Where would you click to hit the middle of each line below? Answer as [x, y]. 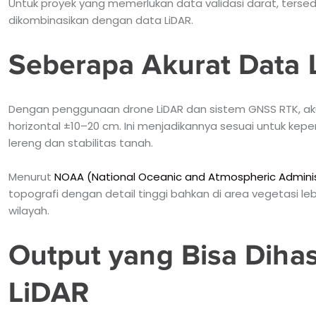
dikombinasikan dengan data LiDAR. [101, 20]
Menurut [31, 176]
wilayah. [29, 210]
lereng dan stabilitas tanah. [80, 142]
